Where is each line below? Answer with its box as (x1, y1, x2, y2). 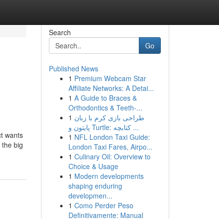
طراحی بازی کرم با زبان (74, 112, 144, 122)
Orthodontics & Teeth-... (68, 103, 142, 112)
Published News (48, 64, 98, 73)
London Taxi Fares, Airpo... (68, 142, 153, 152)
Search (48, 27, 71, 37)
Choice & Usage (68, 161, 118, 171)
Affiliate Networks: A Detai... (68, 83, 154, 93)
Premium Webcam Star (74, 73, 146, 83)
